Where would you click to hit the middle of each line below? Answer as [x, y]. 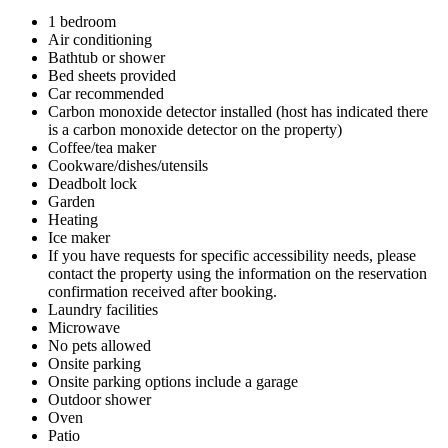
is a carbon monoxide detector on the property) [195, 129]
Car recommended [106, 93]
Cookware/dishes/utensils [128, 165]
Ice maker [79, 237]
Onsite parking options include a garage [173, 381]
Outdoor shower [99, 399]
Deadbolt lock [92, 183]
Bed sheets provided [112, 75]
